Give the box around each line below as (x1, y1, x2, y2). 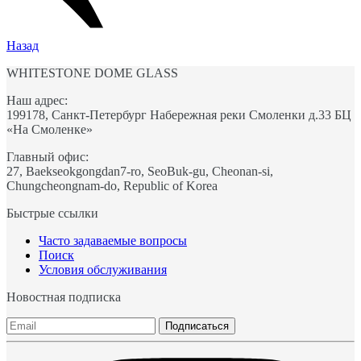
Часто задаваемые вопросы (39, 234, 187, 248)
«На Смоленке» (6, 122, 93, 137)
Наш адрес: (6, 93, 68, 108)
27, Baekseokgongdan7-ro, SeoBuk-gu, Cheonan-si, (6, 164, 273, 179)
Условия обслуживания (39, 263, 167, 277)
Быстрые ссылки (6, 206, 98, 221)
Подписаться (165, 320, 229, 333)
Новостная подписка (6, 290, 121, 305)
